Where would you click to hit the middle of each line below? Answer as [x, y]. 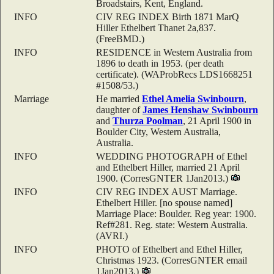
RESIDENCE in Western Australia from [174, 52]
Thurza [129, 120]
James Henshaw [177, 109]
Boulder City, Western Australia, [158, 131]
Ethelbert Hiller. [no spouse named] [164, 202]
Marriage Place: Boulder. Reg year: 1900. [176, 213]
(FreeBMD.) [121, 39]
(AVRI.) [113, 235]
